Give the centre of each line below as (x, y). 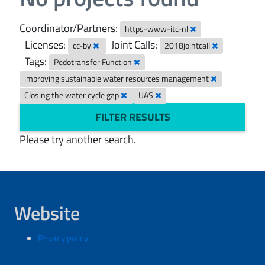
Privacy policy (63, 238)
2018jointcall (188, 46)
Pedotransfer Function (94, 62)
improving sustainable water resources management (118, 79)
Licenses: (45, 45)
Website (47, 213)
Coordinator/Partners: (69, 28)
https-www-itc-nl (158, 29)
